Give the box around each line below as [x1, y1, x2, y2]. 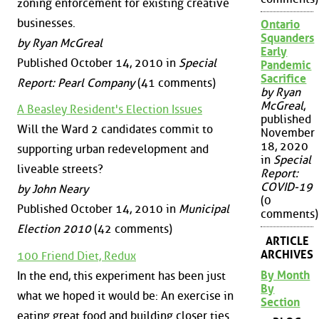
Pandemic [261, 58, 312, 73]
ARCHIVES [261, 247, 314, 261]
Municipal [179, 202, 229, 216]
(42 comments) [91, 222, 172, 236]
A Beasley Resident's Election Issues [17, 103, 202, 117]
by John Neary [17, 182, 88, 197]
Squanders [261, 31, 315, 46]
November [261, 126, 315, 140]
